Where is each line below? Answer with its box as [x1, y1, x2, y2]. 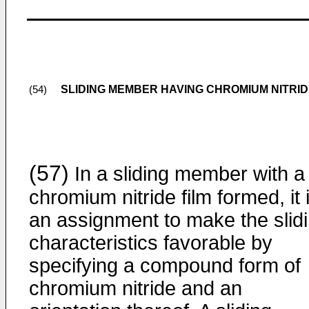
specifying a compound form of [29, 255, 301, 277]
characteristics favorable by [29, 232, 272, 254]
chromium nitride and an [29, 277, 242, 299]
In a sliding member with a [69, 163, 305, 185]
